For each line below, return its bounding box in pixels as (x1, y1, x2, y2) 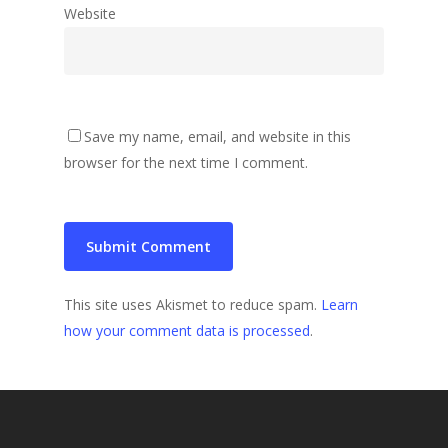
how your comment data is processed (64, 320, 310, 340)
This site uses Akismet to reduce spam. (64, 294, 321, 314)
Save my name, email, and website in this (84, 126, 351, 146)
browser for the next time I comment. (64, 152, 308, 172)
